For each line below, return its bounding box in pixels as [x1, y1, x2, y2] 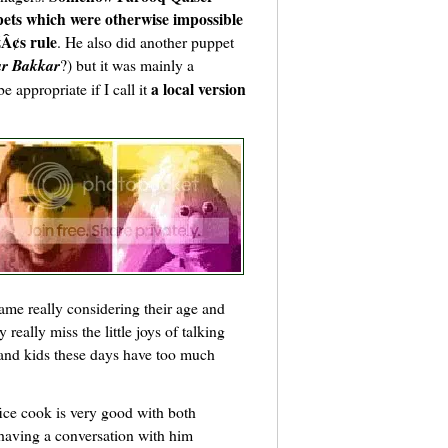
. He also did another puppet [57, 31, 234, 53]
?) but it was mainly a [60, 54, 194, 76]
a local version [151, 77, 246, 101]
